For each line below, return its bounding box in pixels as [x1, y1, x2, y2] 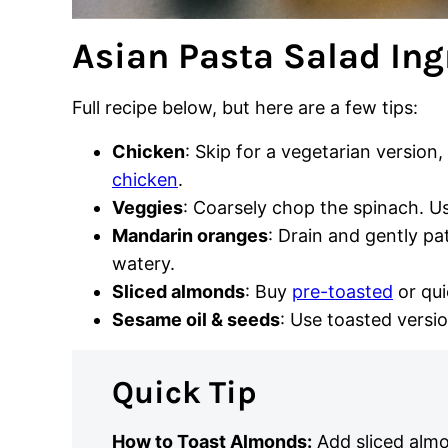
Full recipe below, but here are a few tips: [72, 97, 418, 119]
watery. [112, 253, 175, 275]
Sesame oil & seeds [112, 309, 280, 331]
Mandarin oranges [112, 225, 268, 247]
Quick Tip [112, 374, 257, 412]
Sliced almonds [112, 281, 245, 303]
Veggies [112, 197, 183, 219]
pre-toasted [292, 281, 393, 303]
